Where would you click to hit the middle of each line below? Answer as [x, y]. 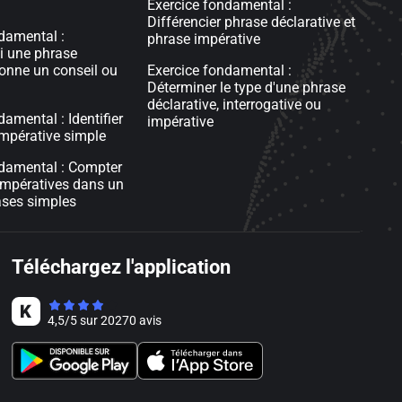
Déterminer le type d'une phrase [246, 87]
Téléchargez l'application [122, 267]
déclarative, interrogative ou [234, 105]
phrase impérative [203, 39]
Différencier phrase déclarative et [251, 22]
